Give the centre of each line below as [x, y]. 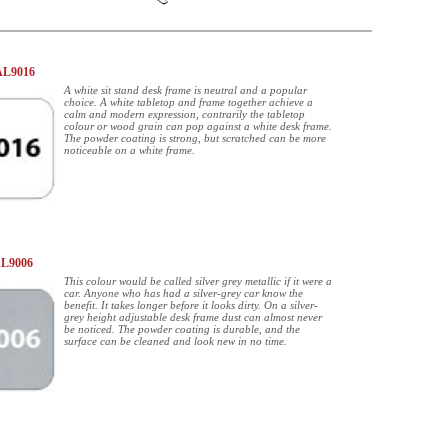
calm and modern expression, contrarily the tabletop [184, 114]
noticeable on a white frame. [129, 150]
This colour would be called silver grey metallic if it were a [198, 281]
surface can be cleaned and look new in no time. [175, 341]
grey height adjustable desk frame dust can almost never [193, 317]
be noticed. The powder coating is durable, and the [182, 329]
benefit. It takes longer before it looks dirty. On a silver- [191, 305]
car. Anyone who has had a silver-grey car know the [183, 293]
